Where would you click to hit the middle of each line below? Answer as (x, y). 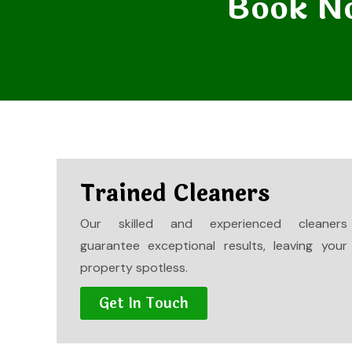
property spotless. (134, 268)
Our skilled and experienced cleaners (214, 224)
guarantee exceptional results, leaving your (214, 246)
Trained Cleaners (175, 194)
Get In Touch (144, 303)
